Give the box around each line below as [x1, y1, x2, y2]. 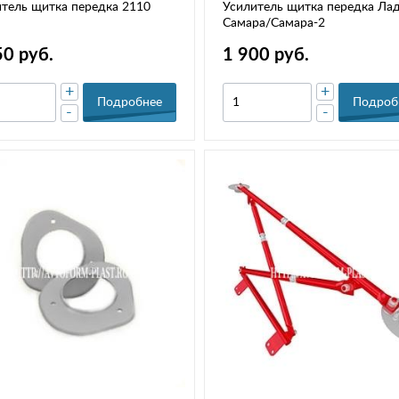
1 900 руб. [222, 46, 309, 65]
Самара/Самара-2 [222, 17, 325, 30]
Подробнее [96, 96, 162, 110]
